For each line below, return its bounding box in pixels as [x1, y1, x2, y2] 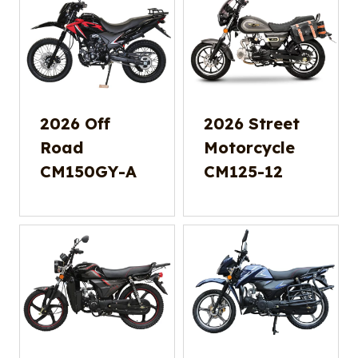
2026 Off [40, 113, 110, 134]
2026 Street [204, 113, 300, 134]
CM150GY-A [40, 161, 137, 182]
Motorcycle [204, 137, 295, 158]
